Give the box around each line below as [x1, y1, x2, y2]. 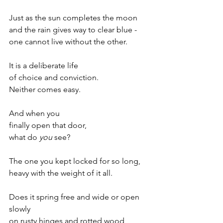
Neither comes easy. [9, 85, 81, 94]
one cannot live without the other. [9, 37, 127, 46]
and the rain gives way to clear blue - [9, 25, 137, 34]
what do [9, 132, 39, 142]
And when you [9, 109, 60, 118]
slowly [9, 204, 30, 214]
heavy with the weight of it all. [9, 168, 112, 178]
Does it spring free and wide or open [9, 192, 141, 202]
